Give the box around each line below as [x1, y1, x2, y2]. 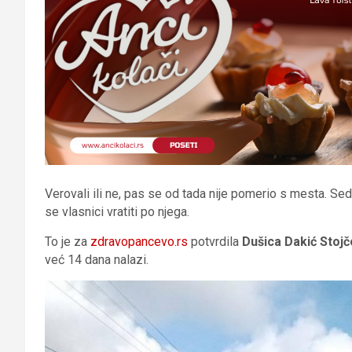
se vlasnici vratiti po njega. [45, 203, 189, 219]
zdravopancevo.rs [90, 233, 188, 249]
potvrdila [188, 233, 242, 249]
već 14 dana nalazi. [45, 251, 148, 267]
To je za [45, 233, 90, 249]
